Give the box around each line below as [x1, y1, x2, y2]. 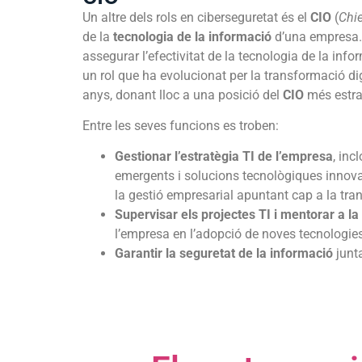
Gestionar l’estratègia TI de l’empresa [115, 149, 333, 165]
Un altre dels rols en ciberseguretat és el [82, 9, 310, 25]
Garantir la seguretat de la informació [115, 246, 333, 262]
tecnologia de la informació [113, 28, 271, 44]
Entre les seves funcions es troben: [82, 117, 279, 133]
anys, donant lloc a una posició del [82, 86, 283, 103]
